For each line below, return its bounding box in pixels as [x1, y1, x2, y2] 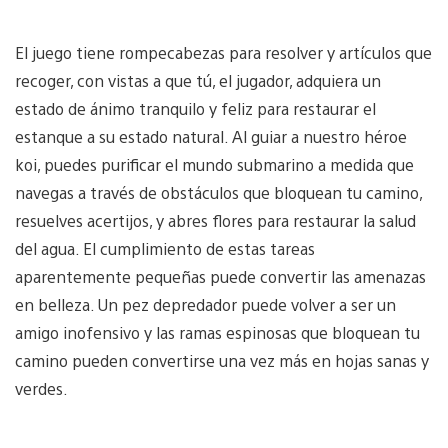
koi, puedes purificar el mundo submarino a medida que [15, 154, 414, 176]
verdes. [15, 378, 68, 400]
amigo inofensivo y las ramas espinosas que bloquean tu [15, 322, 420, 344]
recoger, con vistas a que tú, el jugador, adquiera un [15, 70, 381, 92]
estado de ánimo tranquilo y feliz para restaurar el [15, 98, 376, 120]
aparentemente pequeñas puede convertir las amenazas [15, 266, 426, 288]
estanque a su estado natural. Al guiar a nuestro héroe [15, 126, 407, 148]
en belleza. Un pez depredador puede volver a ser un [15, 294, 396, 316]
